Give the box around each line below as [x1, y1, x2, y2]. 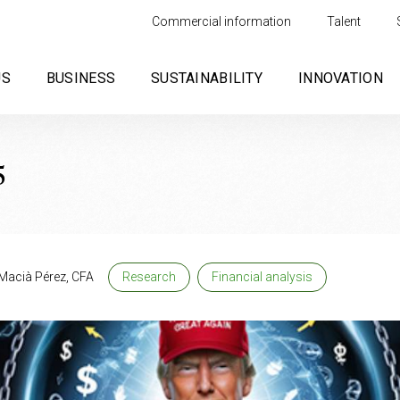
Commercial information [152, 13, 292, 29]
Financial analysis [212, 270, 312, 284]
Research [122, 270, 176, 284]
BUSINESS [46, 70, 116, 87]
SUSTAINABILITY [151, 70, 262, 87]
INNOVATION [298, 70, 383, 87]
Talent [327, 13, 362, 29]
